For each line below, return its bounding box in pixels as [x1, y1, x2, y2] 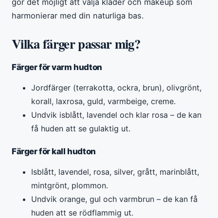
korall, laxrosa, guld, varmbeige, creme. [31, 96, 176, 106]
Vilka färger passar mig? [12, 34, 140, 53]
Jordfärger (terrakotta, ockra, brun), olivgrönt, [31, 82, 201, 92]
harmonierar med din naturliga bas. [12, 10, 144, 20]
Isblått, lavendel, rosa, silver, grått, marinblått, [31, 166, 199, 177]
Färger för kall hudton [12, 146, 96, 156]
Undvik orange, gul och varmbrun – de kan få [31, 194, 198, 204]
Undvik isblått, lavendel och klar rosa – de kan [31, 109, 201, 120]
